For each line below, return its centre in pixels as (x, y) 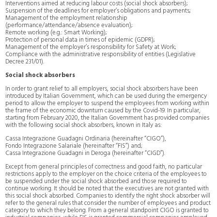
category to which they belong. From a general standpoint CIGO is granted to (107, 210)
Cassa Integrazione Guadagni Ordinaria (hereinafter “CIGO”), (86, 139)
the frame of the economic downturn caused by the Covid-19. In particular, (103, 110)
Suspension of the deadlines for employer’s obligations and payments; (98, 11)
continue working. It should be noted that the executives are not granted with (107, 188)
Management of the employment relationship (67, 18)
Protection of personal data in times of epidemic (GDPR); (80, 40)
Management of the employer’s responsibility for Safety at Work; (91, 47)
